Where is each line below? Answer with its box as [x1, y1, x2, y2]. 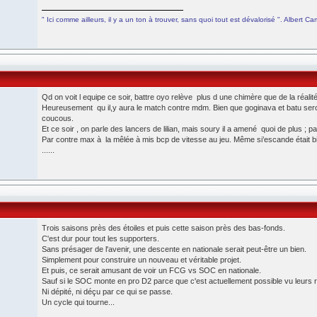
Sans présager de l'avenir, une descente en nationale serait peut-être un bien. [42, 245, 306, 253]
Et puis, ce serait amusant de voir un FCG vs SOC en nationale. [42, 266, 261, 275]
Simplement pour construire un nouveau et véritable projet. [42, 255, 241, 264]
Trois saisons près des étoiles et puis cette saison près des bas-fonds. [42, 224, 285, 232]
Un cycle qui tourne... [42, 298, 115, 306]
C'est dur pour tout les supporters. [42, 234, 159, 243]
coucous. [42, 114, 74, 122]
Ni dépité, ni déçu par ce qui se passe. [42, 287, 173, 296]
